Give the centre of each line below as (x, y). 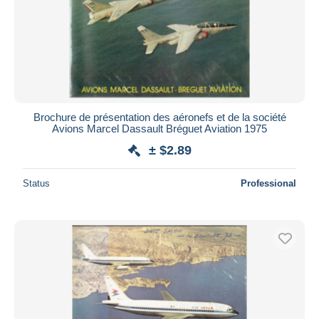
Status (36, 183)
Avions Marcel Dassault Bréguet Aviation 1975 (159, 128)
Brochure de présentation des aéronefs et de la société (159, 117)
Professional (268, 183)
